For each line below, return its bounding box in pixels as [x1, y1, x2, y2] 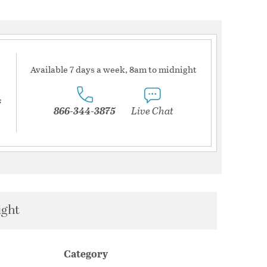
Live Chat [131, 103, 173, 119]
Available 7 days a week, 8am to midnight [30, 63, 197, 76]
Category [64, 246, 108, 262]
